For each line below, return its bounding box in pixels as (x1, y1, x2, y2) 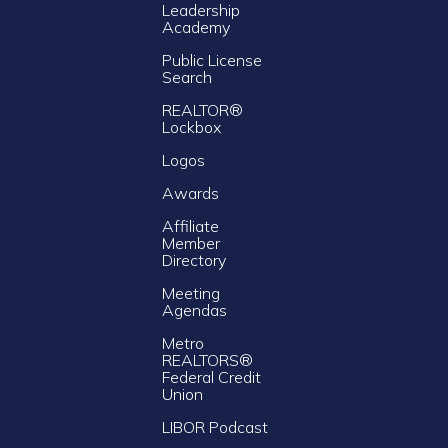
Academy (161, 16, 230, 37)
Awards (161, 182, 219, 203)
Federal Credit (161, 366, 261, 387)
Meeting (161, 282, 220, 303)
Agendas (161, 299, 227, 320)
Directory (161, 249, 226, 270)
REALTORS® (161, 349, 253, 370)
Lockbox (161, 116, 221, 137)
